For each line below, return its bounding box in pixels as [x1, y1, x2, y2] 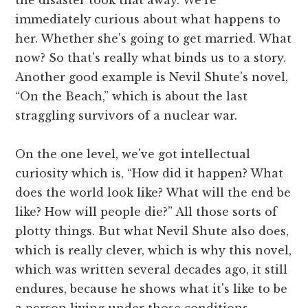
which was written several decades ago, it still [15, 262, 288, 276]
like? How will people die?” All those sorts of [15, 204, 278, 219]
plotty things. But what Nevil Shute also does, [15, 223, 289, 238]
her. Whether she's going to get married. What [15, 31, 292, 45]
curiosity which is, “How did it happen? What [15, 166, 284, 180]
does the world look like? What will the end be [15, 185, 291, 199]
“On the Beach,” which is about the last [15, 89, 248, 103]
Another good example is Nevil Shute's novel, [15, 69, 289, 84]
